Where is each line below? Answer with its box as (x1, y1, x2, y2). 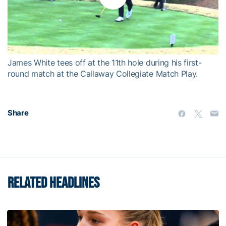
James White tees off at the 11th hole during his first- (8, 58, 202, 68)
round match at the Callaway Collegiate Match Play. (8, 69, 198, 79)
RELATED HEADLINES (8, 174, 99, 193)
